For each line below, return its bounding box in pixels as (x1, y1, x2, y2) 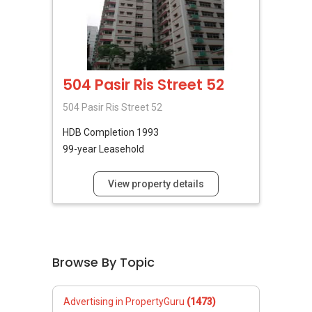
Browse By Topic (52, 253, 155, 271)
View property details (108, 178, 204, 189)
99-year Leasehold (63, 143, 144, 155)
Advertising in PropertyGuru (63, 295, 187, 307)
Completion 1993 (84, 126, 159, 138)
